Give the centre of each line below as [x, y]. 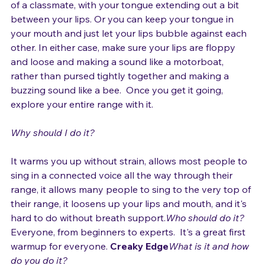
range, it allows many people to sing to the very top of [132, 202]
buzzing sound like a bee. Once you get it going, [118, 103]
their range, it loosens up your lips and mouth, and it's [130, 216]
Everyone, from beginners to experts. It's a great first [129, 245]
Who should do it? [205, 231]
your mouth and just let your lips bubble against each [130, 46]
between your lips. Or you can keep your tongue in [123, 32]
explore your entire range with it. [82, 117]
